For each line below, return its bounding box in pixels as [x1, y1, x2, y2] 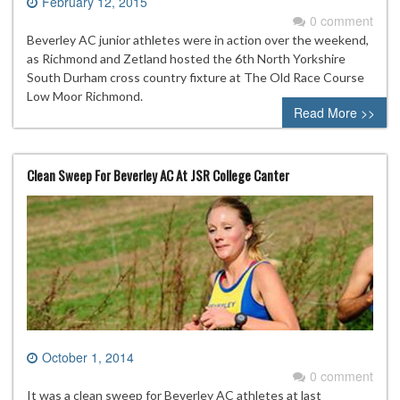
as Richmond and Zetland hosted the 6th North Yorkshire [27, 50, 346, 66]
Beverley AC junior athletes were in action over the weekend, [27, 31, 369, 47]
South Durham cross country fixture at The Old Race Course [27, 69, 364, 85]
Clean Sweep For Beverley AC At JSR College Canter [27, 164, 289, 185]
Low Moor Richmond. [27, 87, 143, 104]
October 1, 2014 [42, 348, 134, 367]
